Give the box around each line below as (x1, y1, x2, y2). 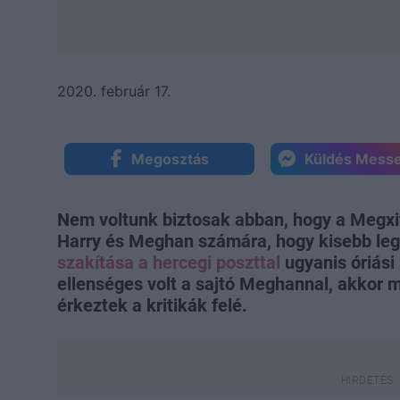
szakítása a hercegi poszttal (57, 251, 280, 273)
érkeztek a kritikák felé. (57, 294, 247, 316)
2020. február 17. (57, 81, 171, 100)
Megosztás (130, 149, 209, 168)
